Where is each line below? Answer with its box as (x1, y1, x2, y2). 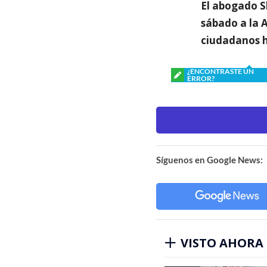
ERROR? (187, 73, 215, 83)
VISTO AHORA (181, 234, 263, 251)
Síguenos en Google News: (156, 154, 263, 165)
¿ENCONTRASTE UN (187, 66, 254, 76)
